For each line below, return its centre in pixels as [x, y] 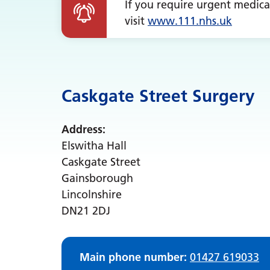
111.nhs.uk [205, 21]
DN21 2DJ [86, 211]
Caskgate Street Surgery [158, 96]
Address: [83, 129]
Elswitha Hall [94, 146]
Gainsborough [97, 178]
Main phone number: [135, 257]
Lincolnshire [92, 194]
